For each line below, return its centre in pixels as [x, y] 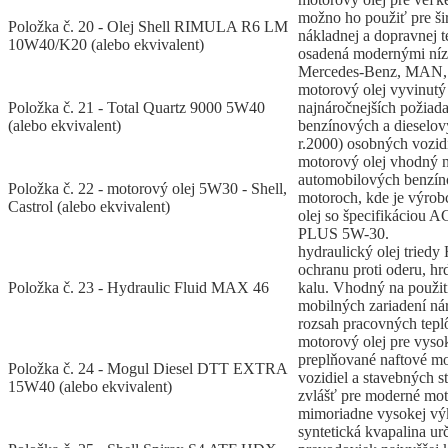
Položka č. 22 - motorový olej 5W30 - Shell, [147, 189]
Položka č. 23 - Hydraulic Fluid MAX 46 [138, 288]
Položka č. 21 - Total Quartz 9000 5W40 [136, 108]
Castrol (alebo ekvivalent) [89, 207]
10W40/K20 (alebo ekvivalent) [106, 45]
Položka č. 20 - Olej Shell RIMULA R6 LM [148, 27]
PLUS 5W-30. [343, 234]
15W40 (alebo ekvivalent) [90, 387]
